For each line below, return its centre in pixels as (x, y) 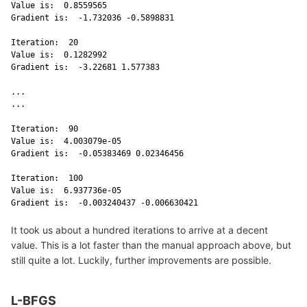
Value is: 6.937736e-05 (69, 190)
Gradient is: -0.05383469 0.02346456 (100, 153)
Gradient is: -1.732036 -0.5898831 (95, 17)
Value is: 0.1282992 (61, 54)
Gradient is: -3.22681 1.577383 (88, 67)
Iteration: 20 (47, 42)
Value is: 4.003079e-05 (69, 141)
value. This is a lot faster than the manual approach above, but (151, 245)
